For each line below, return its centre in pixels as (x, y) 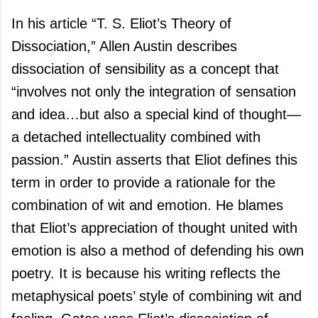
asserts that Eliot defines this (204, 160)
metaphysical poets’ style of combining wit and (157, 296)
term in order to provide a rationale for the (143, 182)
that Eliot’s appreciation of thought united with (154, 228)
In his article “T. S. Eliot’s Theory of (121, 23)
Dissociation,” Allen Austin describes (124, 46)
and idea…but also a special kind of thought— (156, 114)
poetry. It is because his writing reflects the (146, 273)
